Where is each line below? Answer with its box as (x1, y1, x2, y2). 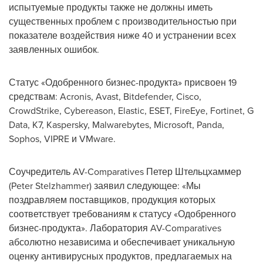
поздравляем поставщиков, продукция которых (9, 193, 215, 206)
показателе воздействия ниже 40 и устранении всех (9, 28, 236, 42)
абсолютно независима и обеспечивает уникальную (9, 235, 235, 248)
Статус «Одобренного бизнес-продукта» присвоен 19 (9, 75, 237, 89)
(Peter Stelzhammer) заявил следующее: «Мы (9, 178, 201, 192)
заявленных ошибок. (9, 42, 99, 56)
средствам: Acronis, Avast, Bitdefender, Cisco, (9, 89, 201, 103)
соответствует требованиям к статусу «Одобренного (9, 207, 236, 220)
